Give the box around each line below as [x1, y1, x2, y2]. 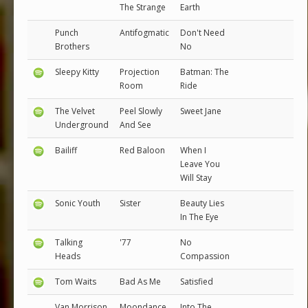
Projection [120, 66, 159, 78]
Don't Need [180, 27, 225, 38]
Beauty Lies [180, 197, 224, 209]
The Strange [120, 1, 166, 13]
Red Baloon [120, 144, 165, 156]
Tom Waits [55, 276, 96, 287]
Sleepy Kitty [55, 66, 99, 78]
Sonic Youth [55, 197, 100, 209]
